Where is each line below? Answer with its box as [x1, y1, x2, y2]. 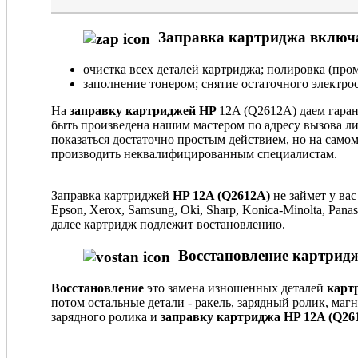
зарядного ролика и [51, 309, 161, 324]
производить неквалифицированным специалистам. [51, 147, 337, 161]
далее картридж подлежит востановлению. [51, 217, 285, 232]
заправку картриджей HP [70, 104, 219, 118]
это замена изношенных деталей [144, 280, 327, 295]
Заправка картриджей [51, 189, 169, 203]
